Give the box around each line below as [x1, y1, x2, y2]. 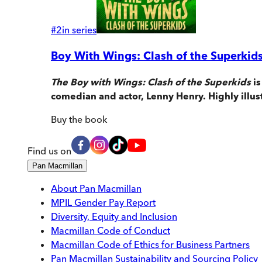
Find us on [27, 145, 71, 157]
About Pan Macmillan [51, 182, 142, 195]
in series [62, 23, 96, 36]
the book [67, 113, 107, 126]
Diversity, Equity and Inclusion [51, 211, 177, 223]
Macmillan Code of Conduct [51, 225, 170, 237]
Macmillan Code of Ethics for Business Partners [51, 239, 250, 251]
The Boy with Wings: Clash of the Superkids [51, 76, 251, 88]
